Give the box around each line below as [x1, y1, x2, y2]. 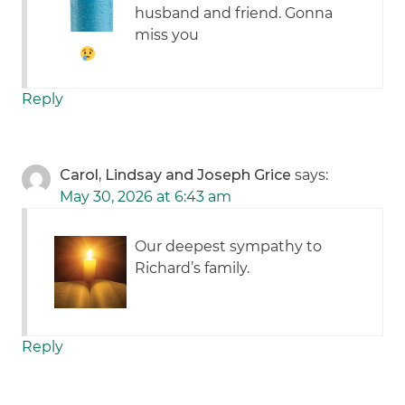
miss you [135, 26, 200, 44]
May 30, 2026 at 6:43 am [60, 188, 232, 206]
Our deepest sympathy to [135, 238, 323, 256]
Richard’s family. [135, 259, 250, 278]
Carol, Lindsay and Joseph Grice [60, 166, 292, 184]
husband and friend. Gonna [135, 5, 334, 23]
